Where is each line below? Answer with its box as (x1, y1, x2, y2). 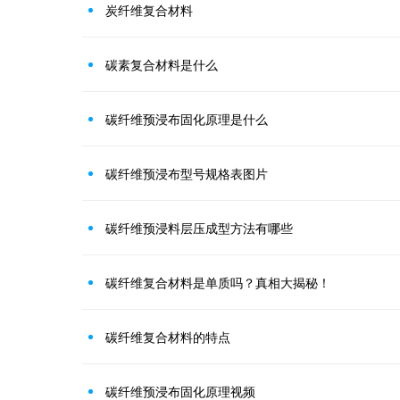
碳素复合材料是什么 (105, 54, 218, 73)
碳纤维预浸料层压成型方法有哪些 (105, 218, 293, 237)
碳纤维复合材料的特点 (105, 327, 230, 346)
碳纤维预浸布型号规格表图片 (105, 163, 268, 182)
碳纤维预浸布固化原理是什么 (105, 109, 268, 128)
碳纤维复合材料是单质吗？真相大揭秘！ (105, 272, 330, 291)
